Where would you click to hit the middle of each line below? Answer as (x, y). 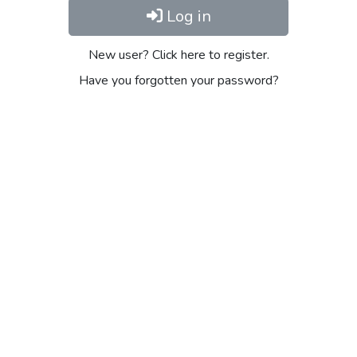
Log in (186, 16)
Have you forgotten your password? (178, 80)
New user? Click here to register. (178, 55)
